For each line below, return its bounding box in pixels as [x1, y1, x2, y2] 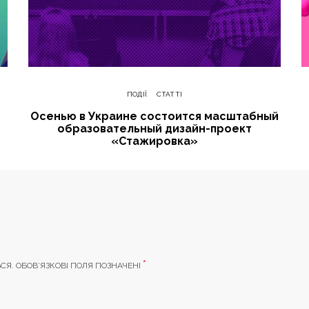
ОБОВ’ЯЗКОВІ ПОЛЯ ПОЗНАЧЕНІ [16, 261, 143, 271]
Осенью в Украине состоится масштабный [30, 110, 279, 123]
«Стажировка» [110, 134, 198, 148]
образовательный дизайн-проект [57, 122, 252, 136]
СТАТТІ [156, 90, 183, 99]
